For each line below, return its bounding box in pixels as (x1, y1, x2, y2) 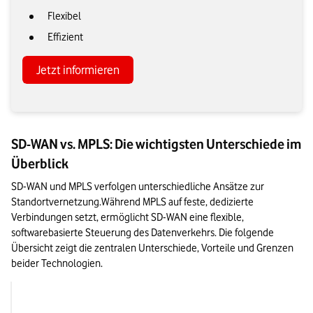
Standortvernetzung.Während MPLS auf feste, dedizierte (11, 196, 254, 209)
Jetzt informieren (36, 63, 119, 78)
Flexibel (48, 10, 81, 23)
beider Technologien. (11, 257, 103, 270)
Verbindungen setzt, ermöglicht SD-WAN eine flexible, (11, 211, 244, 224)
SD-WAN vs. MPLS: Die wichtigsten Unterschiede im (11, 136, 301, 152)
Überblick (11, 156, 68, 172)
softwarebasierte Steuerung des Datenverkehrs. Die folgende (11, 226, 274, 240)
